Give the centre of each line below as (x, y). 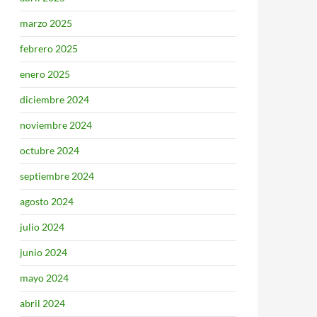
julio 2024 (42, 227)
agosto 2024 (47, 201)
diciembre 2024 (54, 99)
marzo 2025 (46, 23)
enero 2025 (45, 74)
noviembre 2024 (56, 125)
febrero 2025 (49, 48)
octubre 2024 (50, 150)
